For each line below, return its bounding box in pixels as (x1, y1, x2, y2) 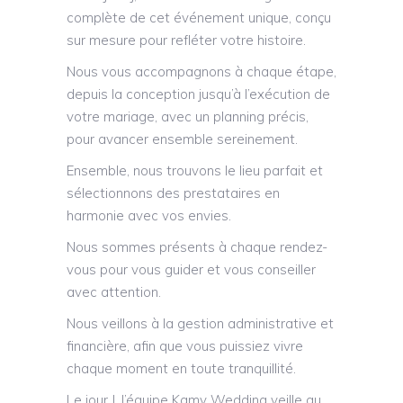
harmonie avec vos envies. (67, 207, 231, 225)
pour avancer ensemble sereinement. (67, 130, 298, 148)
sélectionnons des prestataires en (67, 184, 280, 202)
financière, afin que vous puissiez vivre (67, 337, 303, 355)
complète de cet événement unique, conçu (67, 9, 331, 27)
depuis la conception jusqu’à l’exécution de (67, 85, 330, 103)
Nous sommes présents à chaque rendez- (67, 238, 327, 256)
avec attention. (67, 283, 161, 301)
